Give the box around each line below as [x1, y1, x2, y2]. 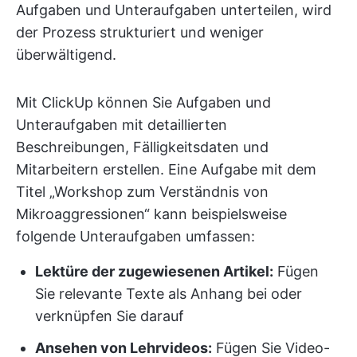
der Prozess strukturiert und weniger [16, 24, 264, 41]
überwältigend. [16, 46, 116, 64]
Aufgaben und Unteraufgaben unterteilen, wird [16, 2, 331, 19]
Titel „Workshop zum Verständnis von [16, 183, 269, 201]
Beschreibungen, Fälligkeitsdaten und [16, 139, 269, 156]
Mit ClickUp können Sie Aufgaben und [16, 94, 271, 112]
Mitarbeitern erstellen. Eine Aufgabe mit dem [16, 161, 316, 178]
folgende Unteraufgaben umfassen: [16, 228, 255, 245]
